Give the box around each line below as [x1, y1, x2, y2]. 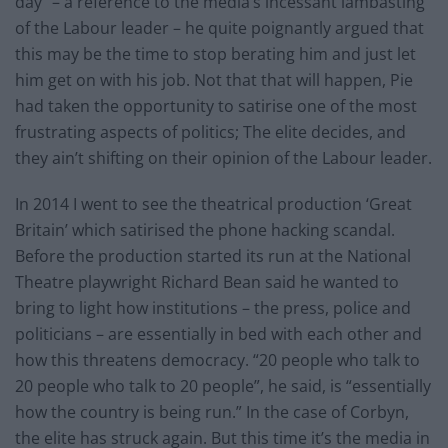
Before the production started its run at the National [15, 244, 411, 267]
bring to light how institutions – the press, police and [15, 296, 411, 319]
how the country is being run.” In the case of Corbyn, [15, 400, 409, 423]
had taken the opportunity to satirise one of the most [15, 94, 417, 117]
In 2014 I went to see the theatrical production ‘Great [15, 192, 412, 215]
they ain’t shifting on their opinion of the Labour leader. [15, 146, 432, 169]
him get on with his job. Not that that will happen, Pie [15, 68, 413, 91]
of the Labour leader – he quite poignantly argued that [15, 16, 424, 39]
